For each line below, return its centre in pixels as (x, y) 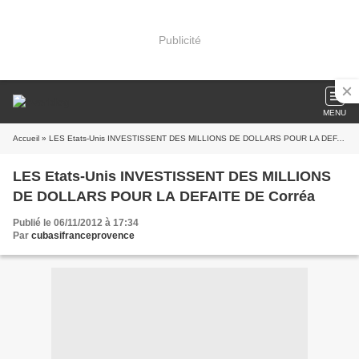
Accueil (26, 138)
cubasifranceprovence (83, 236)
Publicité (179, 40)
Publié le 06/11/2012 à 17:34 (76, 223)
